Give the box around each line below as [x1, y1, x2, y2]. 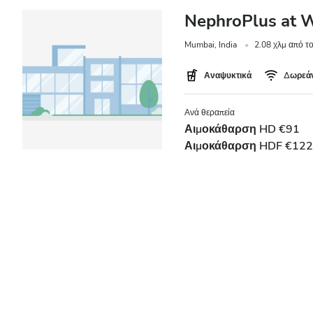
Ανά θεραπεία [184, 107, 235, 118]
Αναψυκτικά [204, 70, 252, 81]
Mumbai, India [184, 39, 237, 50]
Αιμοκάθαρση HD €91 [184, 122, 300, 137]
